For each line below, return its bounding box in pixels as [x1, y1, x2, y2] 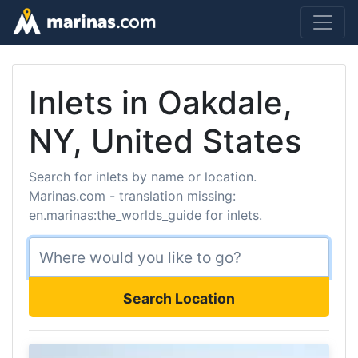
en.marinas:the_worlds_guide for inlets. [29, 207, 262, 223]
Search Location [123, 290, 235, 307]
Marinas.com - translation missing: [29, 188, 236, 204]
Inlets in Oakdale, [29, 83, 292, 122]
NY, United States [29, 121, 301, 161]
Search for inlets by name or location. [29, 169, 257, 185]
